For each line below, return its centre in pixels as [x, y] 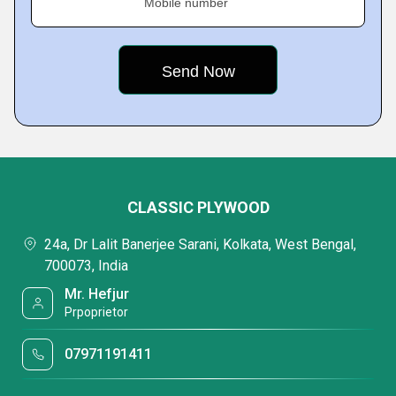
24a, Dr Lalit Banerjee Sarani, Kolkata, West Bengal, [200, 244]
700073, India [86, 266]
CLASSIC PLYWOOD [198, 207]
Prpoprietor [97, 312]
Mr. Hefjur [97, 294]
